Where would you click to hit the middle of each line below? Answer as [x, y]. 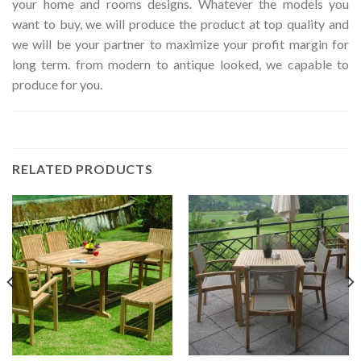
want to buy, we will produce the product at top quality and [180, 23]
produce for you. [57, 84]
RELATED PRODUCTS [83, 168]
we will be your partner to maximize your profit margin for [180, 44]
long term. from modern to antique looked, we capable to [180, 64]
